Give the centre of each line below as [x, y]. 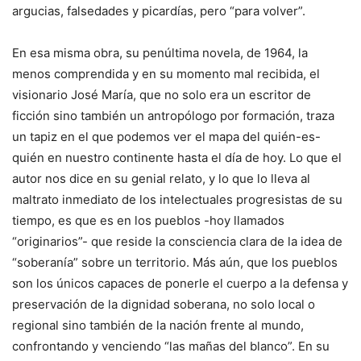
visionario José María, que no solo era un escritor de [162, 95]
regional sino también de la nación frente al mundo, [158, 326]
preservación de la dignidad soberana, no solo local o [164, 305]
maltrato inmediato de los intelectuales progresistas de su [177, 200]
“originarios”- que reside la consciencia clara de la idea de [177, 242]
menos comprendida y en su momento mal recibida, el [166, 74]
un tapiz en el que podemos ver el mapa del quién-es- [166, 137]
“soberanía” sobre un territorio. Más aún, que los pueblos [175, 263]
